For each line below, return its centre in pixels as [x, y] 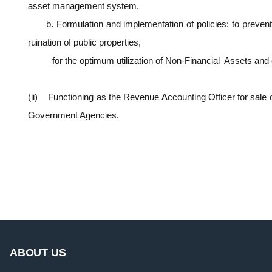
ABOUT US [38, 253]
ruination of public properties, [84, 42]
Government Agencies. [73, 115]
